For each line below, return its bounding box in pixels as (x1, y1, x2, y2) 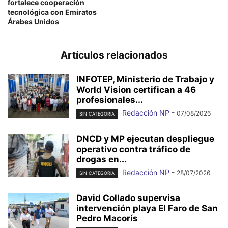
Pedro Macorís (76, 213, 138, 223)
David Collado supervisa (76, 192, 180, 203)
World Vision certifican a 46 (76, 84, 196, 95)
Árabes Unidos (8, 17, 59, 26)
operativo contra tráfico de (76, 144, 190, 154)
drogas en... (76, 154, 127, 164)
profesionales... (76, 95, 143, 105)
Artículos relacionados (60, 49, 168, 62)
